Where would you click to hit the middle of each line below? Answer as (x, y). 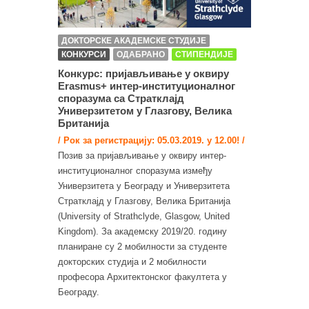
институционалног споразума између (135, 170)
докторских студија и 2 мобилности (132, 261)
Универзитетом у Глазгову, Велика (145, 110)
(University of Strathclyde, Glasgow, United (144, 216)
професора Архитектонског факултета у (142, 277)
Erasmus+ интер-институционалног (147, 86)
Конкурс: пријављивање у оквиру (143, 73)
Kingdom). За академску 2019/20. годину (142, 231)
